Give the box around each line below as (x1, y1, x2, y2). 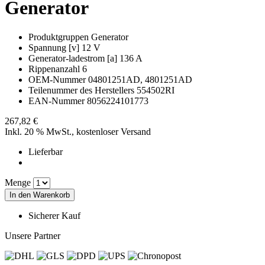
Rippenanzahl (28, 63, 80, 74)
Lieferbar (28, 146, 63, 157)
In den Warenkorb (9, 190, 70, 199)
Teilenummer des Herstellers (28, 85, 134, 95)
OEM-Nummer (28, 74, 86, 85)
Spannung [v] (28, 42, 79, 53)
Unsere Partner (5, 230, 60, 241)
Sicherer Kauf (28, 210, 80, 221)
